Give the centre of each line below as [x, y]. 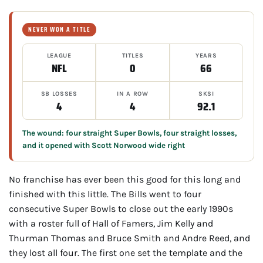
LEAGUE [59, 55]
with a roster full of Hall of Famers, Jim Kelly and [111, 223]
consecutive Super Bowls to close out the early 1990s [121, 208]
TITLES [133, 55]
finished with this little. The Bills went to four [105, 194]
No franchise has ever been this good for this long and [125, 179]
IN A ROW [133, 93]
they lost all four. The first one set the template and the [126, 252]
